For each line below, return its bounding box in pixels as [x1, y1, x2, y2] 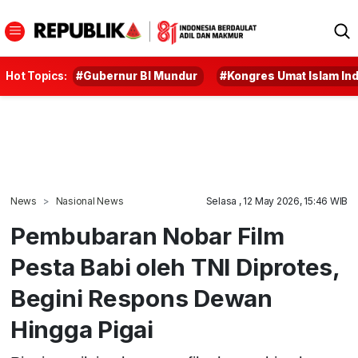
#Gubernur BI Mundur [76, 70, 198, 82]
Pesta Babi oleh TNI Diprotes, [10, 253, 340, 281]
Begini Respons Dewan [10, 284, 273, 312]
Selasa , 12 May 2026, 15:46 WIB [205, 195, 348, 207]
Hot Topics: [6, 70, 67, 82]
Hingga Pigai [10, 315, 153, 344]
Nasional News [55, 195, 124, 207]
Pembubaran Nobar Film [10, 221, 284, 250]
